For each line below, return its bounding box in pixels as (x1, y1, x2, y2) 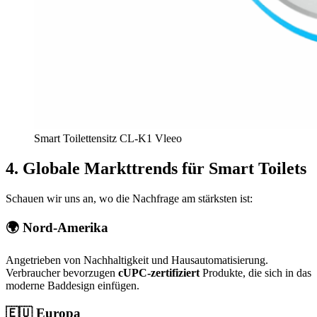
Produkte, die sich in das (200, 266, 311, 279)
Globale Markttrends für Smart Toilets (23, 158, 306, 178)
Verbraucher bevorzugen (6, 266, 118, 279)
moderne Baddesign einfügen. (6, 279, 139, 292)
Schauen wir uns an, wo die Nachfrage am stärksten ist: (6, 192, 253, 204)
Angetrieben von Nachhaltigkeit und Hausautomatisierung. (6, 253, 268, 266)
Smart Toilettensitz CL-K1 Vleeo (34, 132, 182, 144)
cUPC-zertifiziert (118, 266, 200, 279)
